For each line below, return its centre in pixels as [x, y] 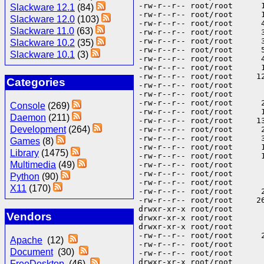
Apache [26, 240]
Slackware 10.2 [42, 42]
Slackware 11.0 [42, 31]
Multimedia [33, 165]
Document [32, 252]
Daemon [28, 118]
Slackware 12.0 [42, 19]
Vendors [29, 217]
